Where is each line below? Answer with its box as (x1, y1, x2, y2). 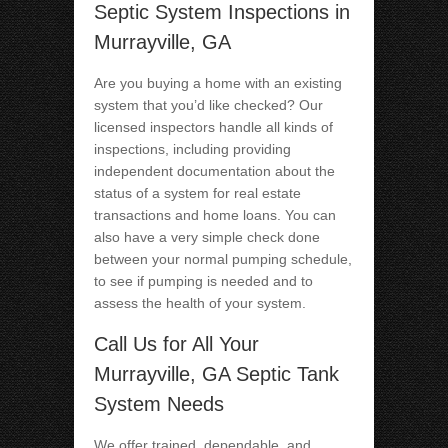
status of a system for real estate (94, 185, 301, 202)
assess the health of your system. (94, 295, 306, 312)
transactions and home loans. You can (94, 207, 336, 224)
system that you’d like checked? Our (94, 97, 323, 114)
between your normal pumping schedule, (94, 251, 352, 268)
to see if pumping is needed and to (94, 273, 313, 290)
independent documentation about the (94, 163, 335, 180)
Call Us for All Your (94, 333, 259, 356)
